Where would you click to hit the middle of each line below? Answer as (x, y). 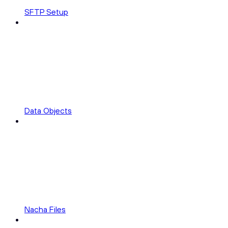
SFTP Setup (46, 12)
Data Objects (48, 111)
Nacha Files (45, 209)
